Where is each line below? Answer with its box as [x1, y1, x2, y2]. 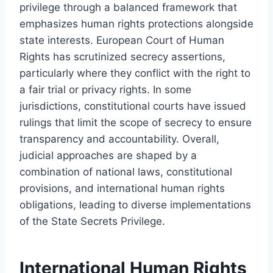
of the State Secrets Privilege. [19, 214, 165, 227]
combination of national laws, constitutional [19, 165, 232, 178]
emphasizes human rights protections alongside [19, 17, 253, 30]
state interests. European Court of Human [19, 34, 224, 46]
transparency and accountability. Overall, [19, 132, 219, 145]
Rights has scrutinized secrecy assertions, [19, 50, 225, 63]
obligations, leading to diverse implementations [19, 198, 251, 211]
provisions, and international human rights [19, 182, 225, 194]
